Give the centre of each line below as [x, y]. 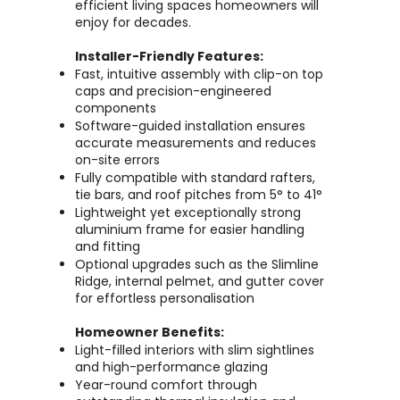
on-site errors [117, 160]
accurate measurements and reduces [196, 143]
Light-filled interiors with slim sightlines [195, 350]
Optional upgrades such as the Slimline [197, 264]
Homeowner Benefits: [150, 332]
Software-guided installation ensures [190, 126]
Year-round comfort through [166, 385]
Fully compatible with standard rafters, [195, 178]
